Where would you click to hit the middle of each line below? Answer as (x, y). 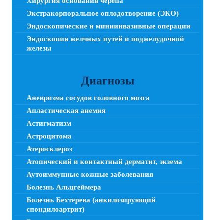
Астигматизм (49, 123)
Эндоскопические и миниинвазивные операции (109, 26)
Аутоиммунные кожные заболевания (90, 174)
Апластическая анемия (66, 110)
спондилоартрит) (55, 209)
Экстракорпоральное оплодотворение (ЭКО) (103, 13)
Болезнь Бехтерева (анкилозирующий (91, 200)
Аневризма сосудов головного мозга (88, 97)
